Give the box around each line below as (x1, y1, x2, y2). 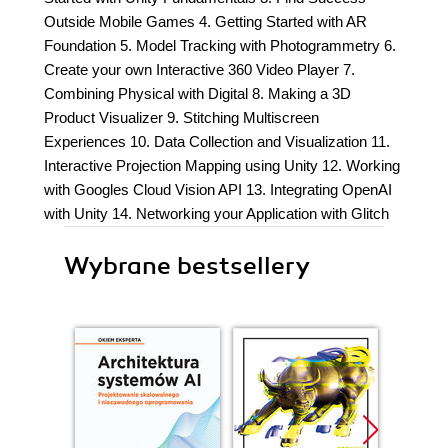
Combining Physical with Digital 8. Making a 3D (44, 85, 351, 102)
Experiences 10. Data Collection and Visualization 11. (44, 133, 390, 150)
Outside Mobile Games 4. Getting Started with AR (44, 13, 367, 30)
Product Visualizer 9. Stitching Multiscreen (44, 109, 319, 126)
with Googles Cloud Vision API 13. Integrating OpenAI (44, 181, 392, 198)
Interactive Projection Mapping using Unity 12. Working (44, 157, 400, 174)
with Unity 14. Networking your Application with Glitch (44, 205, 389, 222)
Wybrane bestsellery (64, 251, 310, 281)
